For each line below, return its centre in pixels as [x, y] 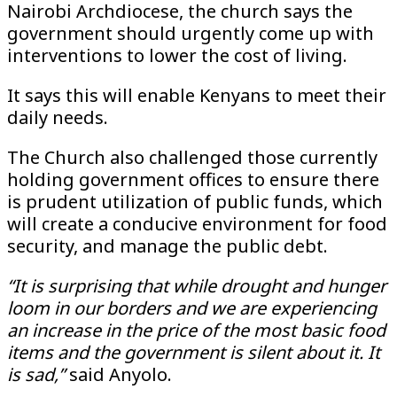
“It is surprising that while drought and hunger [197, 286]
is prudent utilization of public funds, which [195, 202]
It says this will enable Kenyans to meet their [197, 95]
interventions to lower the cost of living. [177, 55]
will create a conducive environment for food [197, 224]
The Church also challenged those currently [192, 157]
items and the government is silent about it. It [194, 352]
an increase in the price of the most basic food [196, 330]
